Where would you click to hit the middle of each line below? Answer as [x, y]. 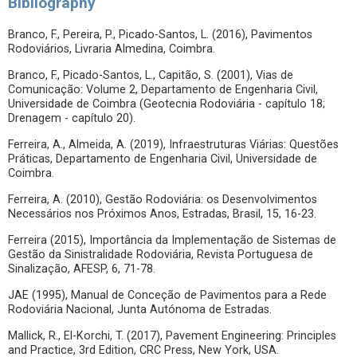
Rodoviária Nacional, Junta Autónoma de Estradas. [140, 310]
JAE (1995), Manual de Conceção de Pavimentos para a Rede [167, 295]
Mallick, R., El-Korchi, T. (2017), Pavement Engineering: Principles [172, 336]
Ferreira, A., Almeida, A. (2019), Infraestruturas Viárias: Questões [173, 145]
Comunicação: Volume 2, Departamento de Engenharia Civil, [163, 90]
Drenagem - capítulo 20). [72, 118]
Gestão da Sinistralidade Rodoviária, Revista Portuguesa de [161, 255]
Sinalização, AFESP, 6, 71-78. [82, 269]
